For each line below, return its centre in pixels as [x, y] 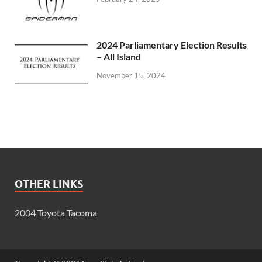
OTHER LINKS [49, 184]
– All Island [119, 57]
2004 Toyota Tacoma [56, 213]
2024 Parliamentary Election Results [172, 45]
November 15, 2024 [131, 76]
